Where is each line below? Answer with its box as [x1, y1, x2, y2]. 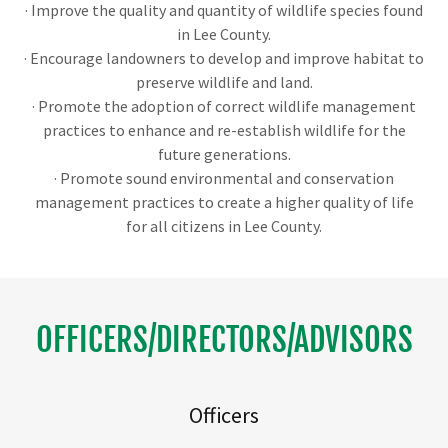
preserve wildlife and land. [135, 72, 313, 92]
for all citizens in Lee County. [126, 216, 322, 236]
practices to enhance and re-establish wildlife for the [42, 120, 406, 140]
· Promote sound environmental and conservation [54, 168, 394, 188]
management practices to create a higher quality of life [34, 192, 414, 212]
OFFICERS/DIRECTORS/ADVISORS [35, 320, 413, 360]
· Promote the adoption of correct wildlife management [32, 96, 416, 116]
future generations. [157, 144, 291, 164]
